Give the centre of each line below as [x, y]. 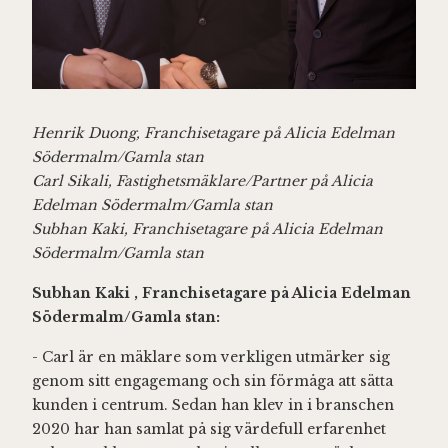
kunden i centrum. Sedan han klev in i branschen [213, 404]
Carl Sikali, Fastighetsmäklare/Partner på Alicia [202, 180]
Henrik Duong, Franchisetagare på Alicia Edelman [213, 132]
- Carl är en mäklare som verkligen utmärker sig [211, 356]
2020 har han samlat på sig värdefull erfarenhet [209, 428]
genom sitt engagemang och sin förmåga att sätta [212, 380]
